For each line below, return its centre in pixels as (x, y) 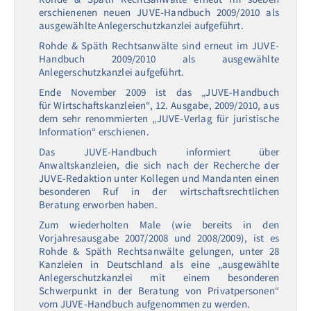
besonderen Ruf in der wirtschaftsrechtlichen (159, 191)
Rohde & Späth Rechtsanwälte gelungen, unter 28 (159, 251)
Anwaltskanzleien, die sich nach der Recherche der (159, 165)
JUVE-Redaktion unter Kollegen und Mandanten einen (159, 178)
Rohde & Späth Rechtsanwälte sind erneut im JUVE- (159, 45)
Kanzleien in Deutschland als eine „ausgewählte (159, 264)
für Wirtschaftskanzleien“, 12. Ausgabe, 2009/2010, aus (159, 105)
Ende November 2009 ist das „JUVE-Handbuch (159, 92)
